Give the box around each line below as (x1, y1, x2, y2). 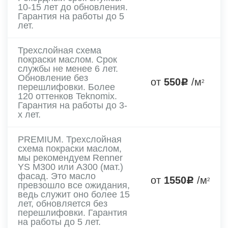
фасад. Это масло (18, 170, 96, 181)
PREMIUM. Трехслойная (18, 134, 122, 145)
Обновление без (18, 72, 88, 83)
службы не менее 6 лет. (18, 63, 118, 74)
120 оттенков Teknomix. (18, 91, 117, 101)
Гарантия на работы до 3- (18, 100, 127, 110)
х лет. (18, 109, 41, 120)
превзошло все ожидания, (18, 180, 130, 190)
